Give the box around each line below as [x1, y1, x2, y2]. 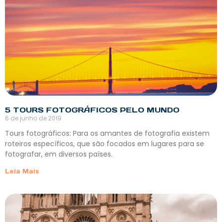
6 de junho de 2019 [5, 114, 61, 123]
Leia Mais [5, 167, 39, 175]
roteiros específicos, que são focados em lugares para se [5, 139, 204, 149]
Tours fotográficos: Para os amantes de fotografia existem [5, 128, 210, 139]
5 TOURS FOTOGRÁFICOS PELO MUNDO [5, 105, 179, 115]
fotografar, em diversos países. [5, 149, 112, 160]
